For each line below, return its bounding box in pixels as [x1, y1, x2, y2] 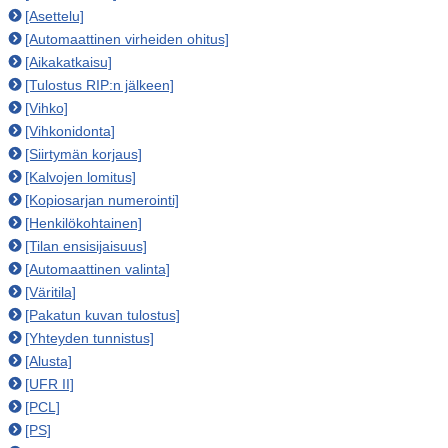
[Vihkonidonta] [25, 123, 115, 139]
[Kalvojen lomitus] [25, 169, 136, 185]
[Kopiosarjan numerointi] [25, 192, 179, 208]
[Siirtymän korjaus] [25, 146, 142, 162]
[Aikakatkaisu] [25, 54, 112, 70]
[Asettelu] [25, 8, 84, 24]
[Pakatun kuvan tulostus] [25, 307, 180, 323]
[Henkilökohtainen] [25, 215, 142, 231]
